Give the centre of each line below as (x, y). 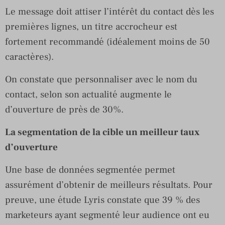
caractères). (29, 57)
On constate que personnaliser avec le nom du (101, 79)
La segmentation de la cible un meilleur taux (102, 132)
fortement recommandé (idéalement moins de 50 (107, 41)
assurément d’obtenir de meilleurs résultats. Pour (109, 185)
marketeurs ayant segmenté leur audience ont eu (107, 215)
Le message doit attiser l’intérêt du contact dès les (109, 11)
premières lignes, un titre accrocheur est (91, 26)
